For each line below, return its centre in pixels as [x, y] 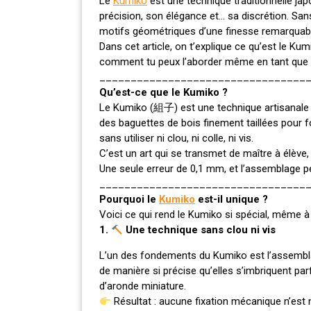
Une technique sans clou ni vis [200, 230]
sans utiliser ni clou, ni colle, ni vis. [176, 138]
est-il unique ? [232, 200]
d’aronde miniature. [143, 286]
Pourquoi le [129, 200]
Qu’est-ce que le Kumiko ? [163, 93]
